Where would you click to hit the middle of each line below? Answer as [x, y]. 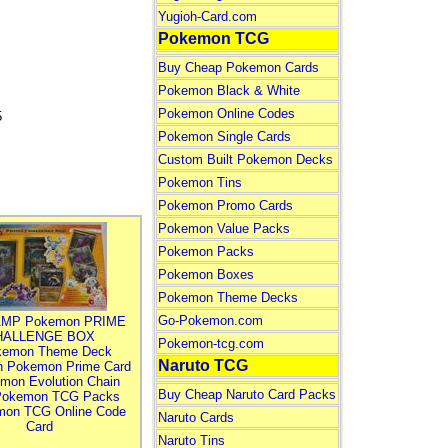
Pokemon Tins [199, 182]
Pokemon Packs [205, 251]
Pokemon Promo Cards [225, 205]
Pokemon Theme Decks [227, 297]
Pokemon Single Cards [224, 136]
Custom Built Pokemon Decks [245, 159]
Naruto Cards [195, 417]
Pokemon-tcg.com [210, 343]
